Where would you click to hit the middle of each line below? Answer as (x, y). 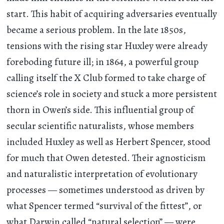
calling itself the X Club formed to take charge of (106, 78)
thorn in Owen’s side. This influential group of (100, 110)
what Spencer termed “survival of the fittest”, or (104, 206)
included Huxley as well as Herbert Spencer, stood (109, 142)
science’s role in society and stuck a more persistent (112, 94)
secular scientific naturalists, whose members (100, 126)
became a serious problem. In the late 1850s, (96, 30)
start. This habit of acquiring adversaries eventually (112, 14)
